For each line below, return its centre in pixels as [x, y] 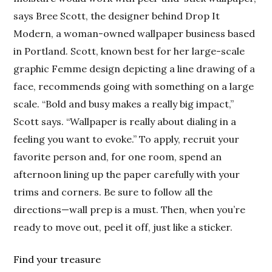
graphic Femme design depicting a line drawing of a [134, 69]
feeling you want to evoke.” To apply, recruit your [127, 139]
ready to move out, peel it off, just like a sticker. [123, 227]
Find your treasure [57, 260]
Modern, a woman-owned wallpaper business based [134, 34]
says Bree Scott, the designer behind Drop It [117, 16]
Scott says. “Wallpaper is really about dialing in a [125, 122]
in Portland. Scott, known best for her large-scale [129, 51]
